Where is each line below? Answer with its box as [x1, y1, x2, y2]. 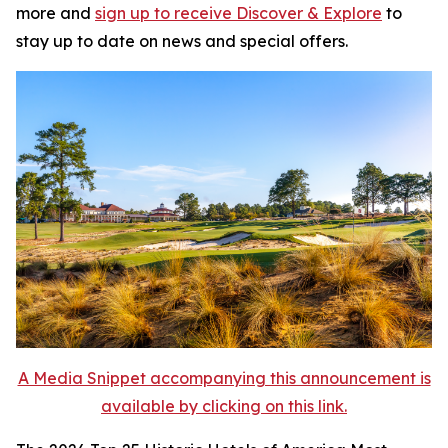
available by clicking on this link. [101, 396, 347, 417]
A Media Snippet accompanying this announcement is [17, 368, 431, 389]
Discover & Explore [236, 3, 382, 23]
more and [16, 3, 95, 23]
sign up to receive [95, 3, 236, 23]
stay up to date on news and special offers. [16, 31, 348, 51]
